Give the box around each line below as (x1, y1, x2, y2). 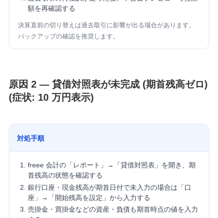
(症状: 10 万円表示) (8, 92, 94, 103)
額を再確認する (27, 4, 75, 13)
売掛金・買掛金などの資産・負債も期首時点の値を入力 (27, 205, 198, 214)
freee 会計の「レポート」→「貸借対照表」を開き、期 (27, 161, 196, 169)
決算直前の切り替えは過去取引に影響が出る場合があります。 (18, 21, 195, 29)
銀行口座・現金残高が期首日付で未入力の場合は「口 (27, 183, 191, 191)
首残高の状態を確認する (27, 171, 103, 180)
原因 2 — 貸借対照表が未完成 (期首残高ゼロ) (8, 79, 208, 90)
